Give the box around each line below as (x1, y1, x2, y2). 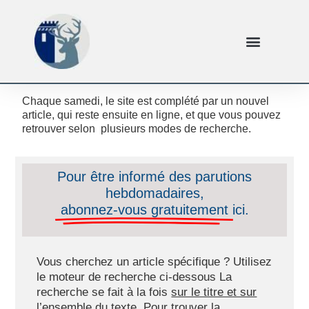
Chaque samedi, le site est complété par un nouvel (22, 95, 270, 107)
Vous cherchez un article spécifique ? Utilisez (37, 255, 272, 268)
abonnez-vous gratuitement (60, 202, 228, 217)
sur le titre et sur (171, 286, 257, 299)
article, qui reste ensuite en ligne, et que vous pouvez (22, 109, 281, 121)
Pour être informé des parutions (57, 169, 252, 184)
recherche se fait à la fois (37, 286, 172, 299)
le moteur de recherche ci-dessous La (37, 270, 232, 283)
